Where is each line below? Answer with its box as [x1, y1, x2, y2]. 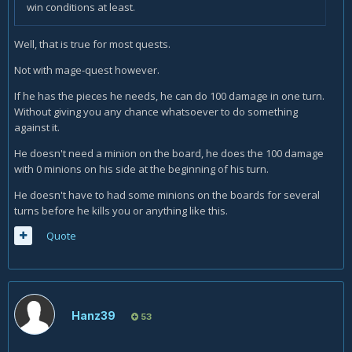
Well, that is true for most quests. [14, 37, 170, 51]
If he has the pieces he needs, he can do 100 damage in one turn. [14, 89, 324, 103]
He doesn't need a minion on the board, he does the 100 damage [14, 146, 324, 160]
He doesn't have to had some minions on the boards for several [14, 188, 320, 202]
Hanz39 [71, 309, 115, 322]
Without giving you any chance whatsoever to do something [14, 104, 298, 119]
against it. [14, 120, 60, 134]
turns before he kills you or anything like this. [14, 203, 228, 218]
